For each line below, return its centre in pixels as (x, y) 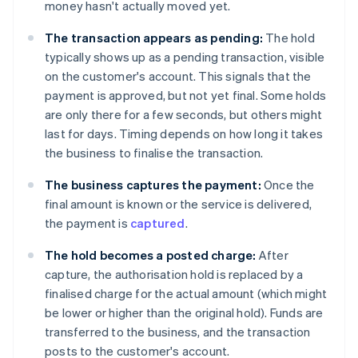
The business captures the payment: (153, 185)
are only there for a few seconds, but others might (184, 115)
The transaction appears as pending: (154, 38)
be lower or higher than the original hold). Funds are (184, 313)
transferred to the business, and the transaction (178, 332)
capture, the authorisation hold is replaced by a (174, 274)
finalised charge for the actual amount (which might (186, 294)
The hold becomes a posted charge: (151, 255)
